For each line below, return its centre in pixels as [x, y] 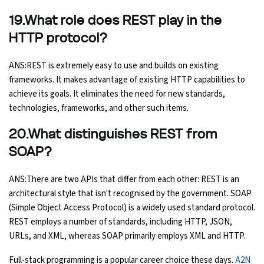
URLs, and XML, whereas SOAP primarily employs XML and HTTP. [127, 236]
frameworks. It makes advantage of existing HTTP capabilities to [127, 80]
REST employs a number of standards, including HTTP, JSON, [121, 222]
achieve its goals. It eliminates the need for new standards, [117, 94]
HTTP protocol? [58, 38]
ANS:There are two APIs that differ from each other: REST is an [124, 179]
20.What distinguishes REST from [113, 134]
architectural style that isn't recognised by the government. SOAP [130, 193]
